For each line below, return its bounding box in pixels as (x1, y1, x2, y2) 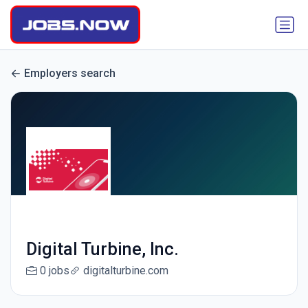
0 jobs (39, 264, 69, 278)
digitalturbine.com (82, 264, 168, 278)
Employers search (24, 67, 115, 80)
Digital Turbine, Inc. (25, 239, 179, 260)
